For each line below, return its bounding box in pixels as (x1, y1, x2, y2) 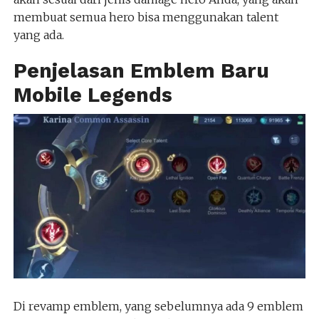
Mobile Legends (13, 82, 172, 107)
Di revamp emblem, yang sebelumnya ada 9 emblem (13, 298, 303, 313)
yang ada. (13, 27, 64, 42)
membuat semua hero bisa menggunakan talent (13, 9, 278, 24)
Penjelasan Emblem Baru (13, 58, 269, 83)
